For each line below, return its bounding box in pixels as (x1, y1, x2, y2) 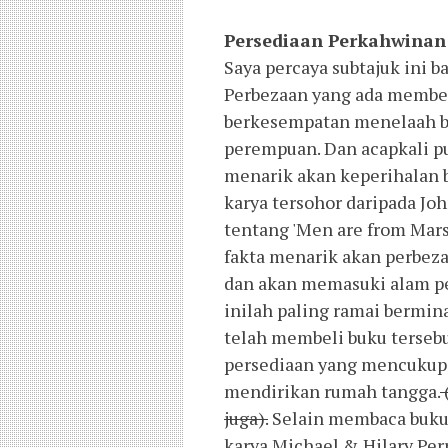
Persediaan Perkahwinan (224, 28, 446, 53)
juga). (224, 406, 268, 431)
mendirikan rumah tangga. (224, 379, 440, 404)
